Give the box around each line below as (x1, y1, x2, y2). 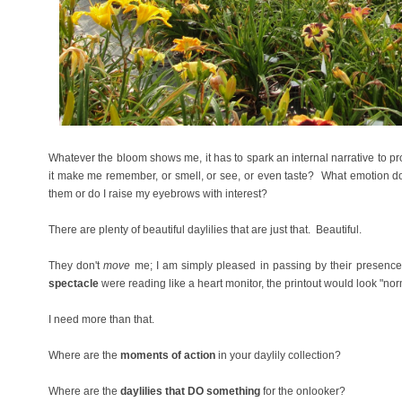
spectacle (48, 277, 99, 291)
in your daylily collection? (215, 349, 346, 363)
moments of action (120, 349, 215, 363)
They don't (48, 259, 104, 273)
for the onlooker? (260, 385, 345, 398)
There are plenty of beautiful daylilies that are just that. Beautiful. (48, 223, 367, 237)
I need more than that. (48, 313, 154, 327)
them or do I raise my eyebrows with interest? (48, 188, 267, 201)
